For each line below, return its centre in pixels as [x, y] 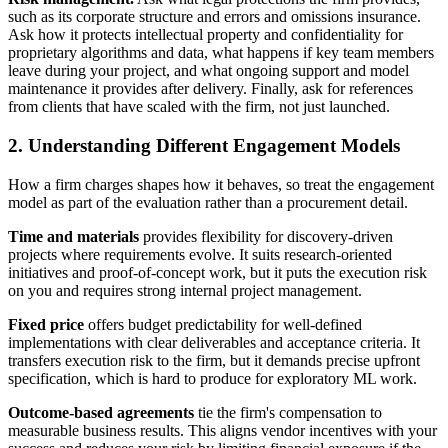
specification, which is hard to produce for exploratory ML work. [212, 378]
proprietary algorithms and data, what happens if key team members [221, 53]
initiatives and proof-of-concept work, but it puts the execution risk [217, 272]
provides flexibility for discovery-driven [266, 236]
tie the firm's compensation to [288, 412]
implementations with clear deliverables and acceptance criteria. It [214, 342]
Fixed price [46, 324]
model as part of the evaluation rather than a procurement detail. [208, 202]
